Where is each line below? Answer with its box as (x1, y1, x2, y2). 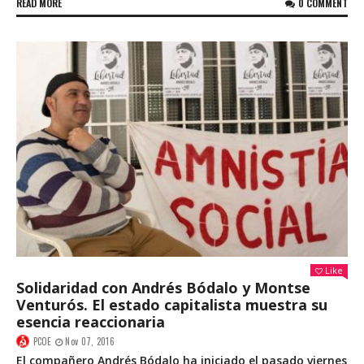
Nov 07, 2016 (65, 334, 115, 348)
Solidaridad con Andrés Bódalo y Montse (16, 277, 310, 297)
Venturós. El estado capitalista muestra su (16, 294, 327, 314)
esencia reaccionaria (16, 311, 165, 331)
